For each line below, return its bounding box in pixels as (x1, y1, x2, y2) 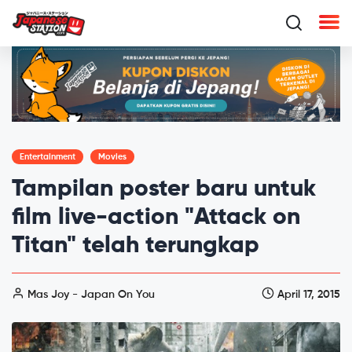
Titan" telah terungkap (12, 233, 259, 258)
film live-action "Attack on (12, 205, 300, 229)
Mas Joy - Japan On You (24, 288, 155, 300)
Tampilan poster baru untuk (12, 177, 316, 201)
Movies (98, 152, 126, 161)
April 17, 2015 (274, 288, 340, 300)
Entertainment (20, 152, 75, 161)
